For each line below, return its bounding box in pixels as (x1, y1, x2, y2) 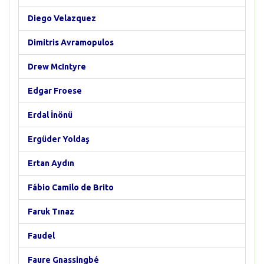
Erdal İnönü (28, 110, 72, 120)
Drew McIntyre (28, 62, 86, 71)
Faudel (28, 231, 55, 240)
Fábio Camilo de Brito (28, 183, 114, 192)
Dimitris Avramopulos (28, 38, 114, 47)
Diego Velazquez (28, 14, 96, 23)
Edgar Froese (28, 86, 82, 95)
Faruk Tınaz (28, 207, 74, 216)
